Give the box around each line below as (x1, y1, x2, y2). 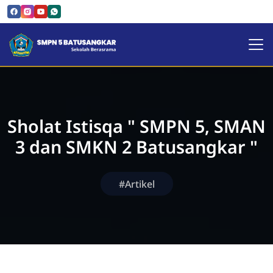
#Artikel (118, 177, 155, 191)
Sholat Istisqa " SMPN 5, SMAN (7, 114, 266, 138)
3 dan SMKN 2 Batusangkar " (15, 135, 258, 158)
